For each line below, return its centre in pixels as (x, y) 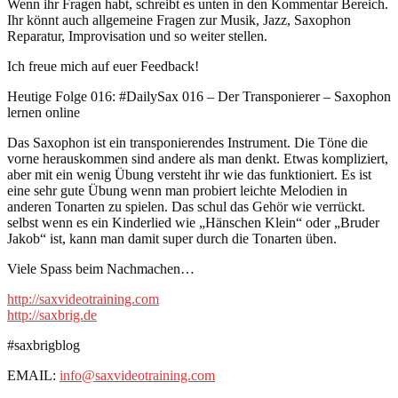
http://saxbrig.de (52, 314)
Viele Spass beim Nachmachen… (101, 268)
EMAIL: (33, 375)
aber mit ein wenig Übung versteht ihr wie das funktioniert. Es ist (189, 174)
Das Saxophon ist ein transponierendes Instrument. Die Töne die (187, 142)
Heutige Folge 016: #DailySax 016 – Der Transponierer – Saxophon (199, 96)
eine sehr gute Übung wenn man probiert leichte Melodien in (177, 190)
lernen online (44, 112)
